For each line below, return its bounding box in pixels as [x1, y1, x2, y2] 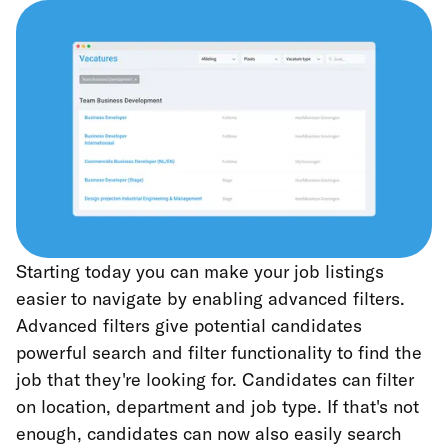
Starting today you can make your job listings [16, 259, 384, 283]
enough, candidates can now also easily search [16, 421, 402, 445]
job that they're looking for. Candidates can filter [16, 367, 414, 391]
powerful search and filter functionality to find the [16, 340, 422, 364]
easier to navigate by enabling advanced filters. [16, 286, 405, 310]
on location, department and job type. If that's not [16, 394, 419, 418]
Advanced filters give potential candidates [16, 313, 362, 337]
